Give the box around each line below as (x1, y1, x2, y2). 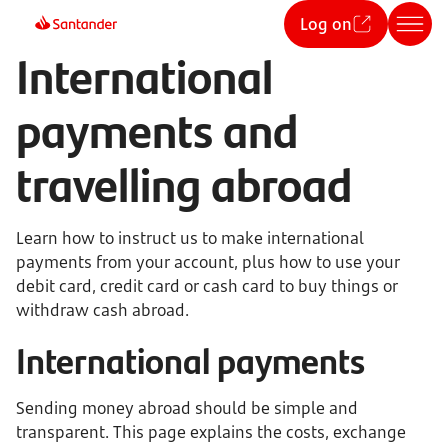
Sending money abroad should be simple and (16, 397, 358, 419)
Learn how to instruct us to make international (16, 227, 363, 249)
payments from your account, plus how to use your (16, 251, 400, 273)
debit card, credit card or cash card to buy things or (16, 275, 398, 297)
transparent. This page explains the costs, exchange (16, 421, 406, 443)
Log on (300, 13, 352, 35)
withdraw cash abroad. (16, 299, 189, 321)
